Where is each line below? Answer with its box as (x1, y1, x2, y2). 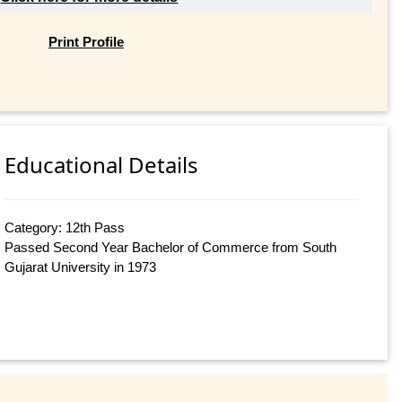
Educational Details (4, 150, 199, 180)
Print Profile (48, 33, 124, 49)
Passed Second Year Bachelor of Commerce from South (4, 240, 337, 256)
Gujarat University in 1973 (4, 259, 157, 275)
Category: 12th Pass (4, 220, 126, 236)
